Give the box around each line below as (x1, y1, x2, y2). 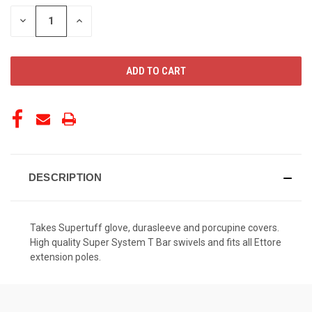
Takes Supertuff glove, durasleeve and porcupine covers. (30, 221, 279, 233)
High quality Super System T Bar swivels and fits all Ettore (30, 236, 281, 248)
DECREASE (17, 14, 65, 27)
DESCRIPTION (28, 171, 102, 183)
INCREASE (74, 14, 119, 27)
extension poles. (30, 251, 101, 263)
